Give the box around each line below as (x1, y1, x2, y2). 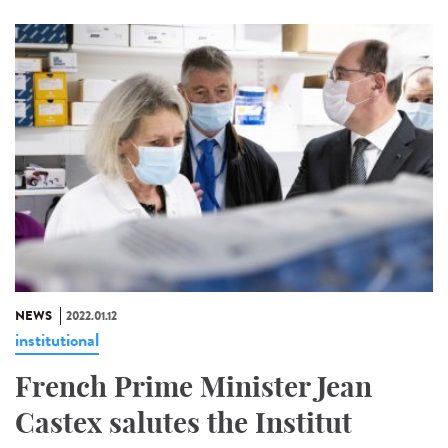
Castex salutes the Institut (15, 404, 352, 440)
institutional (15, 326, 99, 353)
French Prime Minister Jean (15, 368, 372, 404)
